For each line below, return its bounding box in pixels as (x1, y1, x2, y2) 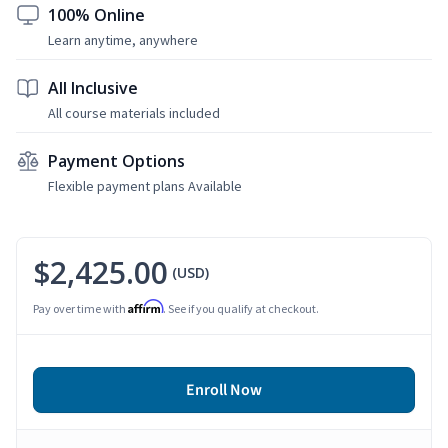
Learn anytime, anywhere (48, 30, 198, 49)
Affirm (128, 298, 163, 314)
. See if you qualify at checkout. (163, 300, 319, 316)
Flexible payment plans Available (48, 176, 242, 195)
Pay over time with (33, 300, 128, 316)
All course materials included (48, 103, 220, 122)
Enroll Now (186, 378, 262, 401)
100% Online (48, 3, 145, 26)
